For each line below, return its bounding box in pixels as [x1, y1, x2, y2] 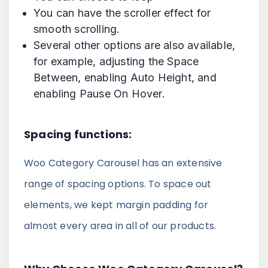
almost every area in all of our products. [24, 218, 217, 233]
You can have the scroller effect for [33, 6, 211, 19]
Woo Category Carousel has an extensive [24, 156, 223, 170]
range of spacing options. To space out [24, 176, 212, 191]
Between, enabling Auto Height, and [33, 71, 217, 84]
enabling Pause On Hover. [33, 87, 165, 100]
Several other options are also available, [33, 38, 236, 51]
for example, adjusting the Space [33, 54, 199, 68]
